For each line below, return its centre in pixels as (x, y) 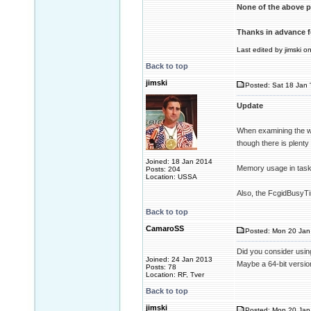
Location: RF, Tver (175, 275)
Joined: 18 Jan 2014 (179, 161)
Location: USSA (171, 177)
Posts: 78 (161, 267)
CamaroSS (165, 228)
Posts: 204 (163, 169)
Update (250, 106)
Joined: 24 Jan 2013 (179, 259)
